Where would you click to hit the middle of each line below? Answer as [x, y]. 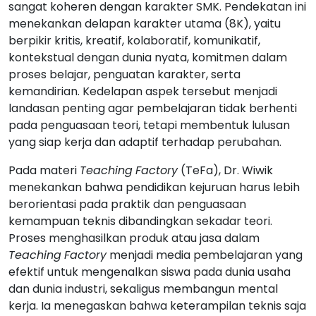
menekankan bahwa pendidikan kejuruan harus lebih [154, 187]
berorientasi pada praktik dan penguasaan [127, 204]
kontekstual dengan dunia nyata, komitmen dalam [148, 57]
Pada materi [44, 170]
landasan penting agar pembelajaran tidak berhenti [153, 108]
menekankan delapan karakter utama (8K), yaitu [145, 24]
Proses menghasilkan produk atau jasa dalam [134, 238]
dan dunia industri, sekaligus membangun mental [143, 289]
